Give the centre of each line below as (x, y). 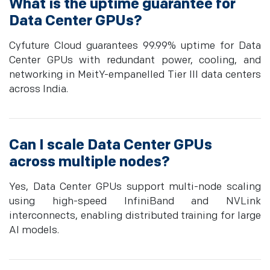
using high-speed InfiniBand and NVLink (135, 202)
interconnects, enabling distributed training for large (135, 216)
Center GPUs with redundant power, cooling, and (135, 61)
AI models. (34, 231)
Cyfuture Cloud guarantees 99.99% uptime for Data (135, 46)
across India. (39, 89)
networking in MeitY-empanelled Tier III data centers (135, 75)
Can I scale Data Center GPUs (111, 145)
